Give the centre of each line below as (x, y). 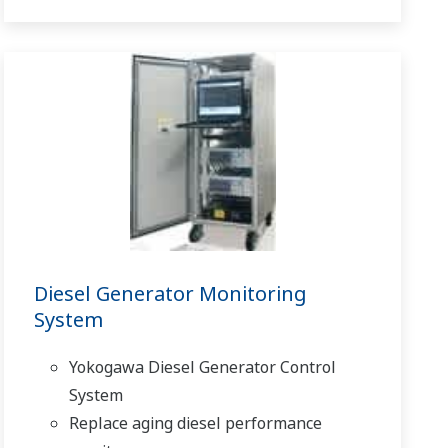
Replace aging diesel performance (196, 422)
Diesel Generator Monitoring (171, 293)
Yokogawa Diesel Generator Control (203, 366)
